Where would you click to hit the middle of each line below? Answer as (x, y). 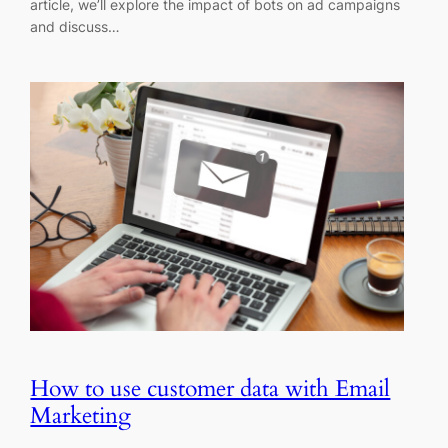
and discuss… (75, 27)
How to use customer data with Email (210, 389)
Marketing (81, 416)
